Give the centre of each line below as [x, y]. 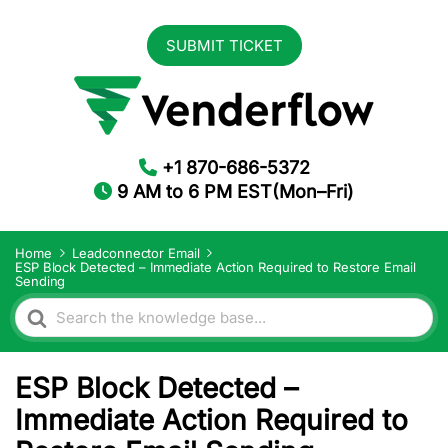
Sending [40, 281]
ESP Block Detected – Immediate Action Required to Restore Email [215, 267]
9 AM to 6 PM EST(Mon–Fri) [233, 191]
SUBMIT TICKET [224, 45]
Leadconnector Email [136, 253]
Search [41, 307]
